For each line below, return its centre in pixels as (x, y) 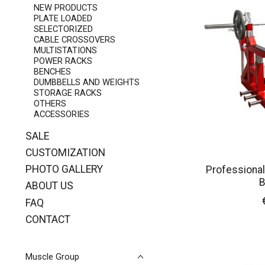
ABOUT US (49, 186)
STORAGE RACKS (67, 93)
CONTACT (48, 219)
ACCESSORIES (61, 114)
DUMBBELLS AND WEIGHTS (86, 83)
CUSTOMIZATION (65, 152)
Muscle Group (52, 256)
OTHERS (50, 104)
